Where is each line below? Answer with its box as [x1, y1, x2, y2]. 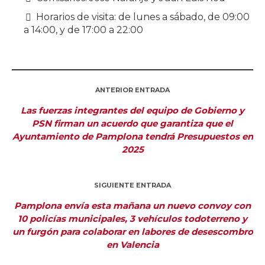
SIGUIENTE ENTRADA [94, 181, 171, 190]
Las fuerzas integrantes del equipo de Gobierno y [21, 105, 244, 117]
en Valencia [106, 239, 159, 251]
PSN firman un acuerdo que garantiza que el [32, 118, 233, 130]
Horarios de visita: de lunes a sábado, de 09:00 [36, 11, 250, 23]
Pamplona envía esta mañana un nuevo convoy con [14, 200, 251, 212]
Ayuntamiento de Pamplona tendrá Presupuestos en [12, 131, 253, 143]
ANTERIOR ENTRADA [95, 86, 170, 95]
